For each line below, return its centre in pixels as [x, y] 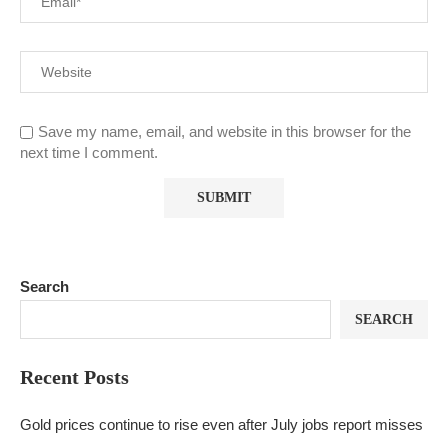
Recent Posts [74, 377]
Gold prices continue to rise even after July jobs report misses [221, 424]
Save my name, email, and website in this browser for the [224, 131]
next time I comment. [89, 152]
